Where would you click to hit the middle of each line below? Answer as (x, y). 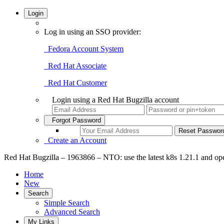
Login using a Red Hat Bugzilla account (115, 100)
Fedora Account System (84, 49)
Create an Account (75, 140)
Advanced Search (72, 212)
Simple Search (67, 203)
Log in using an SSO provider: (92, 32)
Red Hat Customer (75, 83)
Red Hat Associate (75, 66)
